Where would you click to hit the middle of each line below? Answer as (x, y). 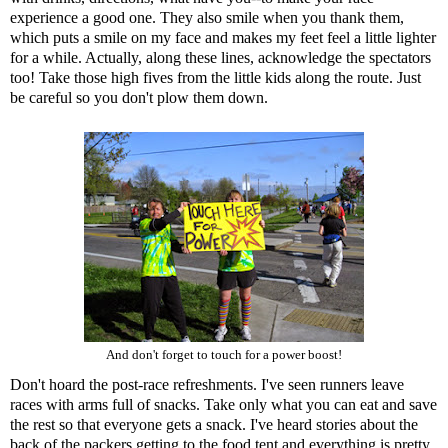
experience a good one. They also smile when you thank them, (207, 18)
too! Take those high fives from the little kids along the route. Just (215, 78)
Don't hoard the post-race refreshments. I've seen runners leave (207, 385)
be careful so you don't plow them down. (139, 98)
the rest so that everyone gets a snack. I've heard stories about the (214, 425)
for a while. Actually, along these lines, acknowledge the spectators (220, 58)
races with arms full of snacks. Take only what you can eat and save (223, 405)
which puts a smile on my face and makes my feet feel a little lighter (223, 38)
